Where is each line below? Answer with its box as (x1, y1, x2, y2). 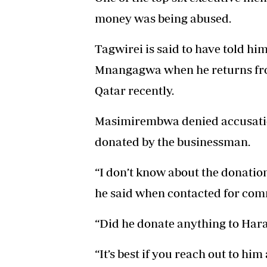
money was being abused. (95, 11, 231, 25)
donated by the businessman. (95, 134, 250, 148)
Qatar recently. (95, 83, 174, 97)
